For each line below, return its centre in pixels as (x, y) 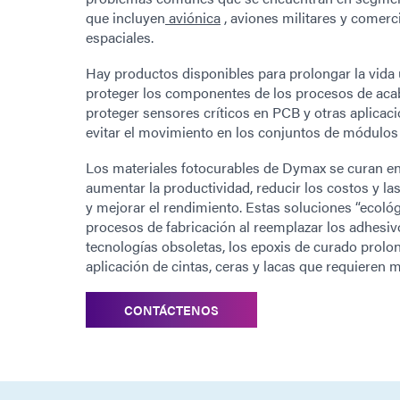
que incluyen (125, 17)
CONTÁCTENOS (171, 309)
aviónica (193, 17)
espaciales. (120, 37)
